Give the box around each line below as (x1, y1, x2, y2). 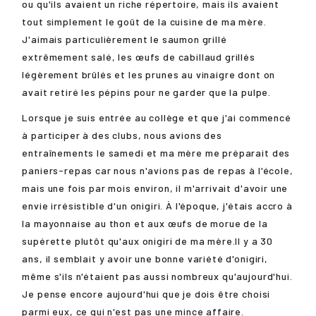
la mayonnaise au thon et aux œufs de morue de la (22, 217, 268, 229)
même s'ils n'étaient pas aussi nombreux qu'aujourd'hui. (22, 269, 293, 282)
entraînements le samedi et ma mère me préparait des (22, 146, 291, 159)
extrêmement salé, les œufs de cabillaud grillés (22, 50, 255, 63)
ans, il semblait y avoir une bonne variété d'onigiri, (22, 252, 268, 265)
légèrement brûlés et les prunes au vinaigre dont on (22, 68, 276, 80)
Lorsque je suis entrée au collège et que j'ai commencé (22, 111, 291, 123)
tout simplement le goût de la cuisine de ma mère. (22, 15, 267, 28)
